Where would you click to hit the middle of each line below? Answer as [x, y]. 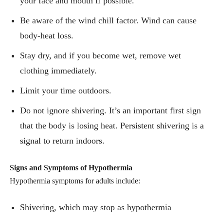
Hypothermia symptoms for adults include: [75, 181]
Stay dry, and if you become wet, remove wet [100, 56]
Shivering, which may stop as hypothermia [96, 208]
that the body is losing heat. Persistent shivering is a [112, 126]
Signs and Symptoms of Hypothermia [71, 168]
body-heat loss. [47, 36]
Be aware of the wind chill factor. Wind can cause [108, 21]
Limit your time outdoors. [66, 91]
